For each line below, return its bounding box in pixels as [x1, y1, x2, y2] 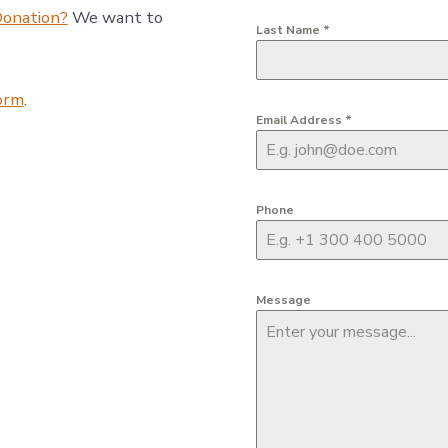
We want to [67, 5, 163, 29]
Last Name [256, 21, 323, 38]
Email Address [256, 111, 345, 128]
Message [256, 291, 311, 308]
